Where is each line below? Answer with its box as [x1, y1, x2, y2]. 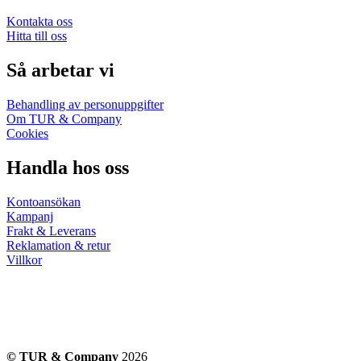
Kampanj [6, 209, 53, 223]
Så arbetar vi [6, 60, 114, 81]
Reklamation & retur [6, 238, 110, 252]
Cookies [6, 127, 48, 140]
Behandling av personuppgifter [6, 98, 164, 111]
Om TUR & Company [6, 112, 122, 126]
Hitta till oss [6, 29, 67, 44]
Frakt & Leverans [6, 223, 96, 238]
